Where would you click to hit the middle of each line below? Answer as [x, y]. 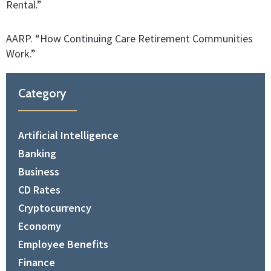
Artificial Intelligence [68, 135]
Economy [40, 226]
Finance [37, 263]
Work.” [21, 54]
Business [39, 172]
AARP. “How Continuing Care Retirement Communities [129, 39]
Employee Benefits [63, 244]
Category [42, 93]
